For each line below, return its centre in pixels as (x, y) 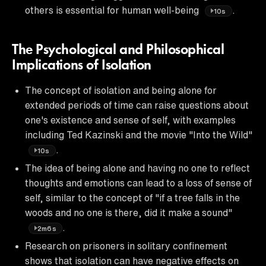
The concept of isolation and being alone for (121, 90)
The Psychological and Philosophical (118, 50)
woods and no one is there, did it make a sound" (129, 212)
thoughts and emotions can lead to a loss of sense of (138, 183)
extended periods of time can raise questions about (137, 105)
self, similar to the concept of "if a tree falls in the (132, 197)
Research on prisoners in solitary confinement (126, 246)
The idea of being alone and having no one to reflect (137, 168)
